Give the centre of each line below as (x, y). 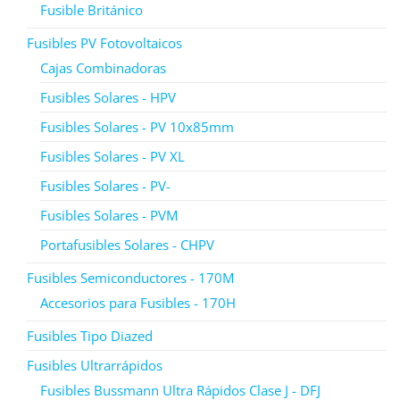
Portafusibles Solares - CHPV (127, 244)
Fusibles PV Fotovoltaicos (104, 42)
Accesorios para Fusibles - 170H (138, 302)
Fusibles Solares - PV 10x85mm (137, 126)
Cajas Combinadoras (103, 67)
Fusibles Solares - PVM (109, 215)
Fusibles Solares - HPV (108, 97)
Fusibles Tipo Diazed (90, 335)
